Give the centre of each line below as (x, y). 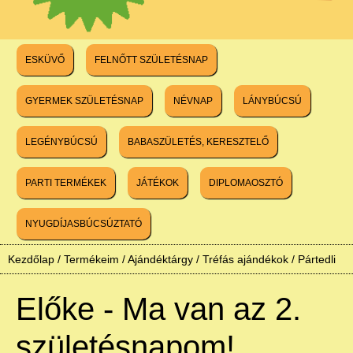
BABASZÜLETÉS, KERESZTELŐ (198, 141)
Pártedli (317, 259)
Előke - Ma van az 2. (158, 308)
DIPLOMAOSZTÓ (246, 182)
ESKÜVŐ (45, 59)
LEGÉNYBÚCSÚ (61, 141)
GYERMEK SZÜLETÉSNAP (84, 100)
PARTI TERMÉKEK (66, 182)
